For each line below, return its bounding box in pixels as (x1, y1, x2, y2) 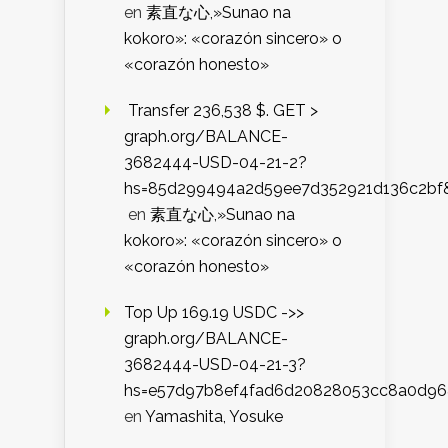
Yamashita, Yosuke (145, 407, 283, 427)
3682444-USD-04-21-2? (124, 153, 307, 173)
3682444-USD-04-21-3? (124, 355, 306, 375)
